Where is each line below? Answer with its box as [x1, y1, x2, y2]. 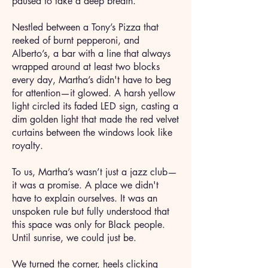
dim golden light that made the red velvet [12, 113, 179, 126]
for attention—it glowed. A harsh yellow [12, 87, 175, 99]
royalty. [12, 139, 49, 152]
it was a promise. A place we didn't [12, 179, 159, 191]
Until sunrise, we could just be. [12, 232, 136, 244]
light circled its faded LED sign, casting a [12, 100, 178, 112]
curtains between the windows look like [12, 126, 172, 139]
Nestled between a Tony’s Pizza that [12, 21, 159, 33]
